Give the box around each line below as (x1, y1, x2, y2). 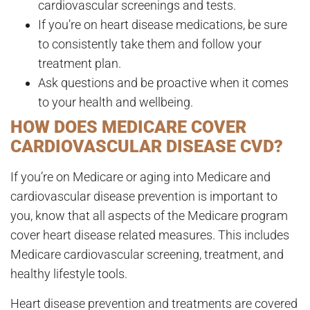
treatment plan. (38, 56, 121, 71)
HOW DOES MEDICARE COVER (10, 117, 246, 138)
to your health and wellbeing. (38, 95, 193, 110)
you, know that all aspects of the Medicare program (10, 208, 288, 224)
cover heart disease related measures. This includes (10, 228, 289, 243)
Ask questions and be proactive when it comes (38, 75, 289, 91)
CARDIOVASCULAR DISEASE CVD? (10, 136, 283, 157)
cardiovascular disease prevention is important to (10, 189, 277, 204)
